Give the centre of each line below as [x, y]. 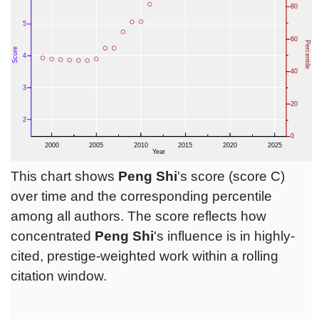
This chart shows [64, 177]
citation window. [59, 276]
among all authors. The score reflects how [138, 216]
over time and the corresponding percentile [141, 197]
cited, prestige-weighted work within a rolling [145, 256]
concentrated [53, 236]
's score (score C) [231, 177]
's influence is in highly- [224, 236]
